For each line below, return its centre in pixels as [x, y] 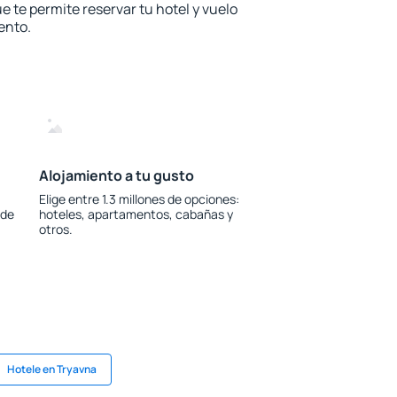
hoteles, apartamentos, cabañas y [136, 214]
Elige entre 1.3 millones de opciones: [139, 199]
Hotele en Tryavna [52, 369]
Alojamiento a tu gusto [116, 175]
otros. [55, 229]
